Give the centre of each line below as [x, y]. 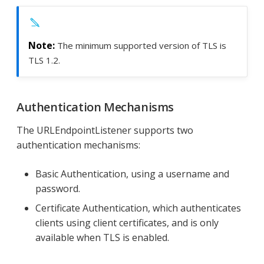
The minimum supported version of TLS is [142, 45]
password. [58, 188]
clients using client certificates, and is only [127, 222]
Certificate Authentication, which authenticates [138, 208]
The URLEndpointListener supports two [105, 130]
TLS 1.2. [44, 60]
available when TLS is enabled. [102, 237]
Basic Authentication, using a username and [132, 174]
